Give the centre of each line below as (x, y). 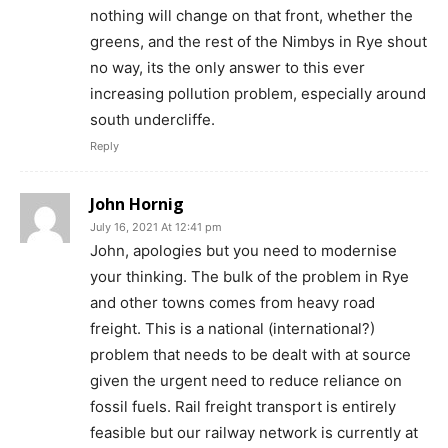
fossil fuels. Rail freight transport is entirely (243, 406)
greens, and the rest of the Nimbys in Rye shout (258, 41)
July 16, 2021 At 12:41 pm (156, 226)
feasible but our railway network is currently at (254, 432)
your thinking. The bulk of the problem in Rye (249, 276)
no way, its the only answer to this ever (227, 67)
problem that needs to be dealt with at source (250, 354)
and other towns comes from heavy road (232, 302)
